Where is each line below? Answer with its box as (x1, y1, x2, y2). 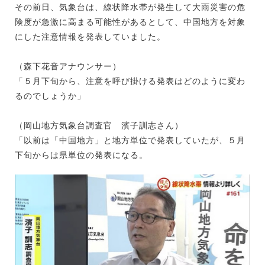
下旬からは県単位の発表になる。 (15, 150, 148, 160)
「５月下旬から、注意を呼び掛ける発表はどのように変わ (15, 76, 245, 86)
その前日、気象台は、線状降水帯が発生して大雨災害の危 (15, 2, 245, 12)
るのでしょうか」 (15, 91, 86, 101)
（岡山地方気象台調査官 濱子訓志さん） (15, 120, 183, 130)
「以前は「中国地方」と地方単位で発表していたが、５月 (15, 135, 245, 145)
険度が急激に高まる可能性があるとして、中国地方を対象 (15, 17, 245, 27)
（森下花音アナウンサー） (15, 61, 121, 71)
